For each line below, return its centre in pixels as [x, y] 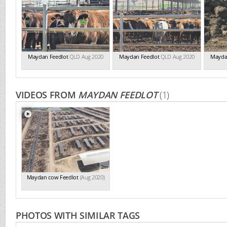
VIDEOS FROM [47, 95]
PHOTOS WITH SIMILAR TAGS [78, 215]
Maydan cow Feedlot [52, 177]
